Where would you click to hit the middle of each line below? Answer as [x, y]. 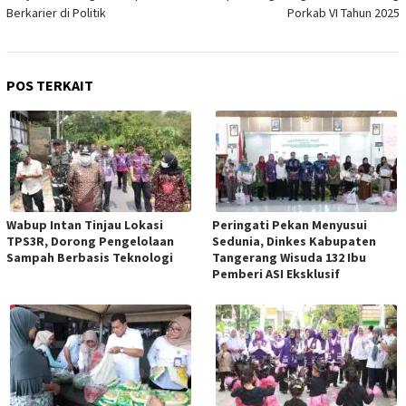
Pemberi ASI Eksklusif [276, 274]
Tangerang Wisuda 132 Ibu [289, 258]
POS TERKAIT [50, 86]
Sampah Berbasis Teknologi [90, 258]
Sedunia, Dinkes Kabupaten [294, 242]
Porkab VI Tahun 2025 [343, 13]
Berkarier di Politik [56, 13]
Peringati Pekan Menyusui [290, 225]
